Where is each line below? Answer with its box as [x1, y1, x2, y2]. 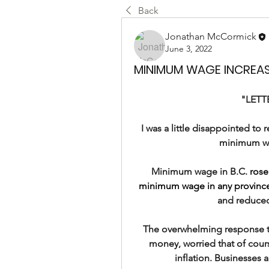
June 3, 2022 [165, 43, 212, 55]
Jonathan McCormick [165, 31, 256, 42]
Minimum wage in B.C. [151, 166, 250, 177]
